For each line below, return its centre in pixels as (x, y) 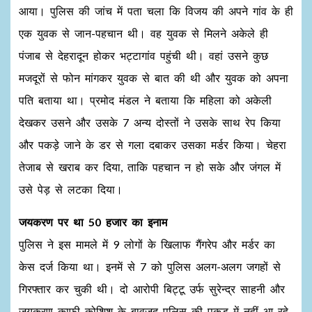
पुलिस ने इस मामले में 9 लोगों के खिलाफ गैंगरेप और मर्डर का (147, 244)
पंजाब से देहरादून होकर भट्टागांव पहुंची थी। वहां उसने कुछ (143, 55)
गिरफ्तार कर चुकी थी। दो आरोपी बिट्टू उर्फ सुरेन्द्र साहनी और (152, 289)
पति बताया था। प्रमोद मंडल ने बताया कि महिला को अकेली (145, 100)
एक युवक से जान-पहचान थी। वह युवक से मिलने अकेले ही (143, 33)
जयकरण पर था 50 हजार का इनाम (93, 222)
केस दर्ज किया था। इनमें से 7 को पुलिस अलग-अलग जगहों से (150, 266)
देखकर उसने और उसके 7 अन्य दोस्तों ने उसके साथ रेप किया (150, 122)
